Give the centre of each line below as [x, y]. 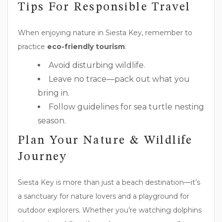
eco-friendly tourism [86, 46]
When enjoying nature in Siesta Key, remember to [105, 32]
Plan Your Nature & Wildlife [105, 140]
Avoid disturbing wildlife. [97, 65]
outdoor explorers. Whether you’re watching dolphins [110, 210]
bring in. [54, 93]
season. [52, 120]
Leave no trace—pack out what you [119, 79]
